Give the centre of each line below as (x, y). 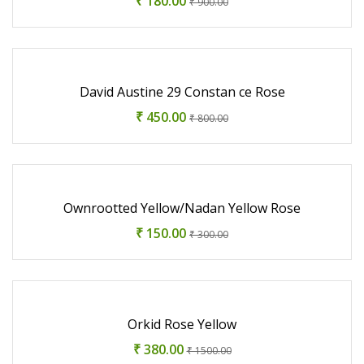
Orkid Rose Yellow (182, 324)
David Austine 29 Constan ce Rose (182, 91)
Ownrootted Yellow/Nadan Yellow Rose (182, 208)
